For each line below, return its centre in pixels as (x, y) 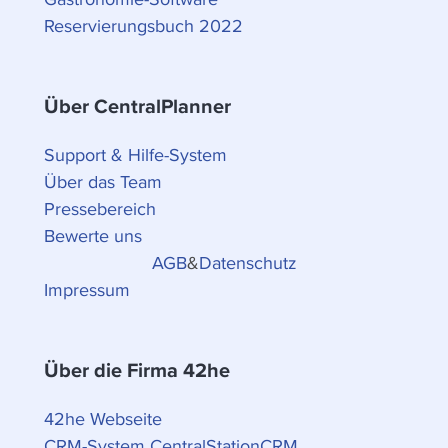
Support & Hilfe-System (135, 154)
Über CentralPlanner (137, 106)
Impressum (87, 289)
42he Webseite (103, 418)
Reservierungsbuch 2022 (143, 25)
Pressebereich (100, 208)
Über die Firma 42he (137, 370)
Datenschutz (247, 262)
